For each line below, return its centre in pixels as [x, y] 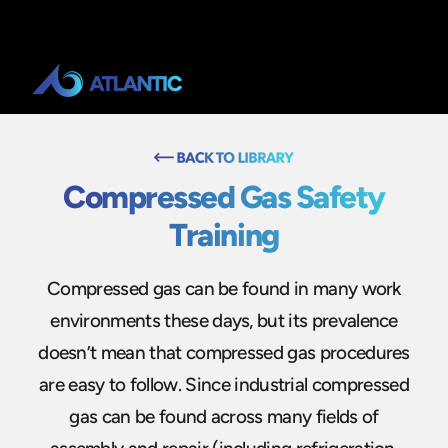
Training [224, 235]
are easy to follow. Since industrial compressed [224, 384]
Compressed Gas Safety [223, 197]
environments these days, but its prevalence [224, 320]
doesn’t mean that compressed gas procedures [224, 352]
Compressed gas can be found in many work [224, 288]
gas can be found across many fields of [224, 416]
